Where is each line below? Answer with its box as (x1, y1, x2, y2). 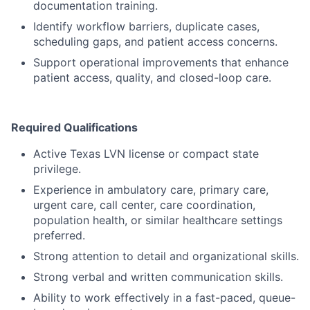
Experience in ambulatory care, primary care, (33, 183, 268, 197)
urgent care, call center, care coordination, (33, 198, 255, 212)
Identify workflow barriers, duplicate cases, (33, 19, 259, 34)
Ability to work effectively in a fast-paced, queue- (33, 291, 295, 305)
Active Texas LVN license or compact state (33, 147, 259, 161)
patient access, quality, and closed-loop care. (33, 71, 271, 85)
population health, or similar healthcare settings (33, 213, 282, 228)
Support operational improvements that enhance (33, 55, 289, 70)
